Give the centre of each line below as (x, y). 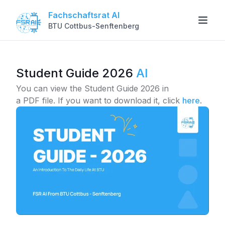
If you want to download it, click (118, 100)
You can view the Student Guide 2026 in (92, 88)
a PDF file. (36, 100)
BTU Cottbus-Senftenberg (94, 26)
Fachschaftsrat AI (84, 15)
